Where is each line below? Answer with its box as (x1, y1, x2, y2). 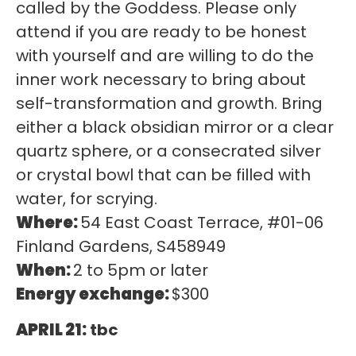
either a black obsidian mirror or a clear (16, 116, 334, 139)
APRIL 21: (16, 318, 87, 341)
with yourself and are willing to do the (16, 44, 314, 68)
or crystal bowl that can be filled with (16, 164, 311, 187)
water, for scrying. (16, 188, 157, 211)
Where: (16, 211, 80, 234)
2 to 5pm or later (73, 259, 208, 282)
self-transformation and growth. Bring (16, 92, 323, 115)
